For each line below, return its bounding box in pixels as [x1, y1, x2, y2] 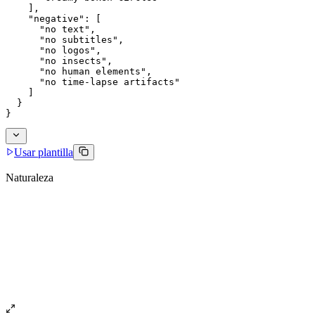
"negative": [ [6, 13, 101, 24]
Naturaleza [6, 171, 53, 184]
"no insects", [6, 55, 112, 66]
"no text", [6, 23, 96, 34]
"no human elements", [6, 65, 152, 77]
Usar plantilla [14, 146, 73, 158]
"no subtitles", [6, 34, 124, 45]
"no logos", [6, 44, 101, 56]
